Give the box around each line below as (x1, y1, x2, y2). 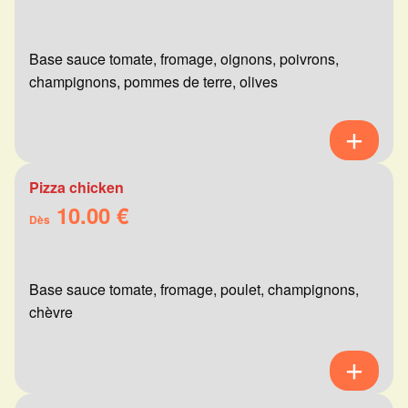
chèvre (29, 301, 73, 323)
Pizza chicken (29, 177, 124, 199)
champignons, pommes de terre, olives (29, 71, 278, 93)
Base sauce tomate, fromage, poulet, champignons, (29, 279, 359, 301)
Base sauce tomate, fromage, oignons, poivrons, (29, 48, 339, 70)
